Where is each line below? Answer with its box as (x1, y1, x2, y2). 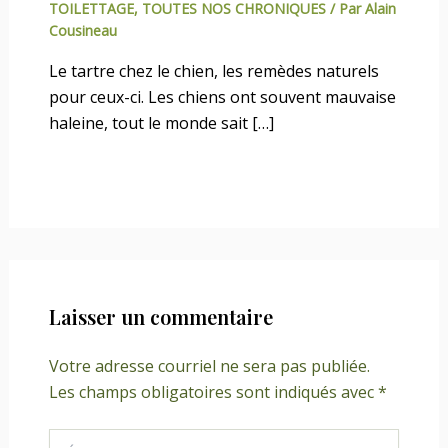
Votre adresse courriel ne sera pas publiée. (48, 354, 370, 377)
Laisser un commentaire (48, 302, 273, 330)
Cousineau (48, 20, 117, 40)
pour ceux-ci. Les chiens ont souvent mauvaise (48, 85, 396, 108)
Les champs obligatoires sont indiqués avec (48, 380, 378, 403)
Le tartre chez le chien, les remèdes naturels (48, 59, 379, 82)
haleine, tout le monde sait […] (48, 111, 274, 134)
